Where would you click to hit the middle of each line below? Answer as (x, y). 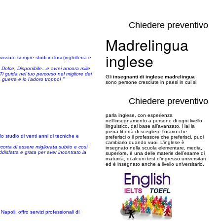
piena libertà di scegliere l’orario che (146, 131)
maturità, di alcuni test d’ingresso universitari (156, 159)
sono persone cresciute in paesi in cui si (151, 82)
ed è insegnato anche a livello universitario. (155, 164)
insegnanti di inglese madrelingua (154, 77)
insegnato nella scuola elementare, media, (154, 148)
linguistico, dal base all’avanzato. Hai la (150, 126)
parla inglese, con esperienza (139, 115)
